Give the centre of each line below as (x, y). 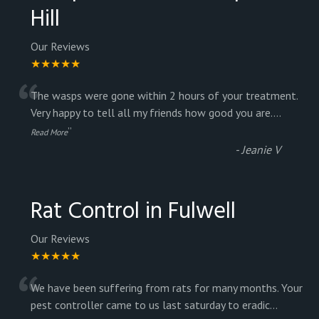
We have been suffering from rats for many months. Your (167, 287)
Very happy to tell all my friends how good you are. (152, 112)
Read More (49, 132)
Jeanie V (261, 149)
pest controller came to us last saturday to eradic (150, 304)
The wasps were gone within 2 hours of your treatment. (164, 95)
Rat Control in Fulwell (133, 211)
